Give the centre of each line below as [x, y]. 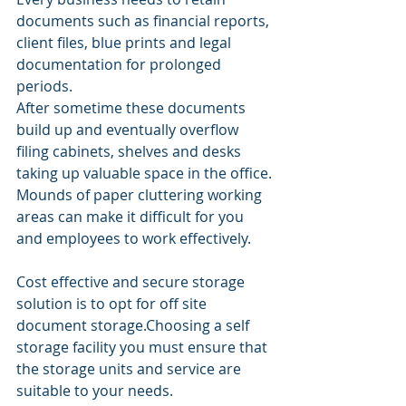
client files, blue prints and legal [126, 43]
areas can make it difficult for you [132, 217]
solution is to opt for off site [113, 304]
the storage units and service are [130, 369]
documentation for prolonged [121, 65]
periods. [46, 87]
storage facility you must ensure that [144, 348]
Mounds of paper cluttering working [141, 195]
